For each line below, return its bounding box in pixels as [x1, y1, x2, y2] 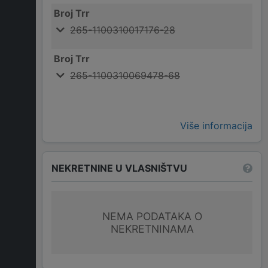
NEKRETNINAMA [110, 223, 194, 236]
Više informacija [180, 120, 252, 132]
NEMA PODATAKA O [102, 210, 202, 223]
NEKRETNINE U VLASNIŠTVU [51, 162, 187, 174]
